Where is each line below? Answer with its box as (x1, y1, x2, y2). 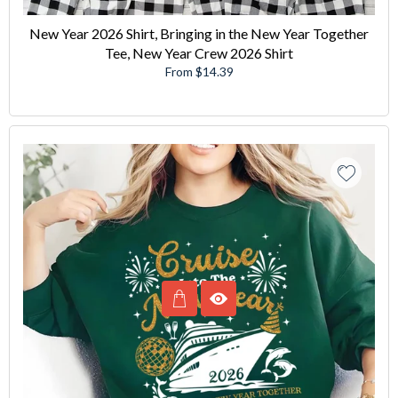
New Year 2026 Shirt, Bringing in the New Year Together (29, 24, 369, 42)
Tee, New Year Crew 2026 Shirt (105, 44, 293, 61)
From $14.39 (164, 63, 234, 79)
